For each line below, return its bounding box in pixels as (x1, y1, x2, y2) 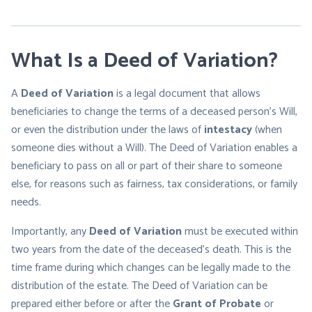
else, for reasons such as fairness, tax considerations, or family (11, 175, 297, 194)
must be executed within (182, 222, 298, 241)
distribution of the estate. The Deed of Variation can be (11, 276, 267, 295)
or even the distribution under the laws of (11, 120, 204, 139)
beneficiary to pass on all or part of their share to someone (11, 157, 282, 175)
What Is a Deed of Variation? (11, 44, 278, 78)
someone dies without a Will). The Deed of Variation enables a (11, 139, 297, 157)
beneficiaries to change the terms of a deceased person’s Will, (11, 102, 297, 121)
